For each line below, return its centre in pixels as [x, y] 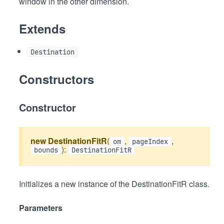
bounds [46, 150]
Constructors [56, 79]
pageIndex [150, 141]
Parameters [41, 208]
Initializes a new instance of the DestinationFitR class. [114, 184]
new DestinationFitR [69, 141]
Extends [42, 28]
